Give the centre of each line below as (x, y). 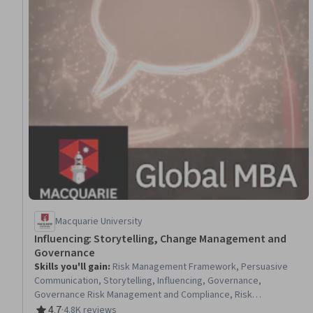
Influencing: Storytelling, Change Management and (160, 239)
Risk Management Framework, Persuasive (200, 267)
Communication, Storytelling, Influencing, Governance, (148, 281)
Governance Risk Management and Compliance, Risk (143, 294)
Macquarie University (99, 221)
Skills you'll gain (71, 267)
